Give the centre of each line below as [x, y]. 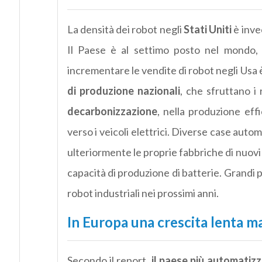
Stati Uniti [208, 30]
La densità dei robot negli [125, 30]
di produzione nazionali [123, 91]
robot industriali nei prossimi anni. [143, 193]
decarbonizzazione [112, 111]
